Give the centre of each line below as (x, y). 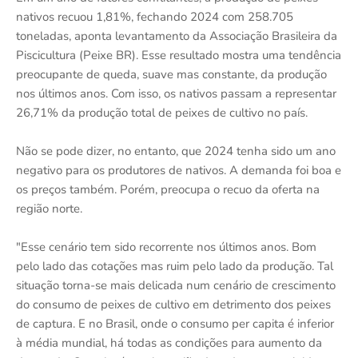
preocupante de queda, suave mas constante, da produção (171, 74)
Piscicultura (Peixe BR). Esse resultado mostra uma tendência (179, 55)
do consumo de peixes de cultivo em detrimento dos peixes (173, 304)
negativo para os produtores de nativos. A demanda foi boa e (179, 170)
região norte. (49, 208)
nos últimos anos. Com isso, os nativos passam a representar (176, 93)
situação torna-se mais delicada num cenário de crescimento (176, 285)
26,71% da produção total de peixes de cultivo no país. (162, 112)
